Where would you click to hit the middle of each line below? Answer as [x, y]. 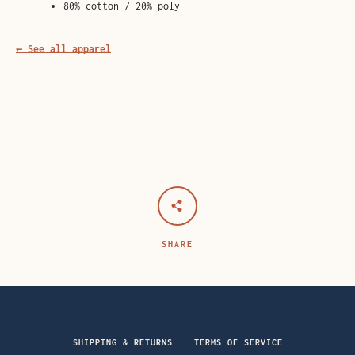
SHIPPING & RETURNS [122, 342]
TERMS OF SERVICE [238, 342]
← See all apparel [63, 49]
